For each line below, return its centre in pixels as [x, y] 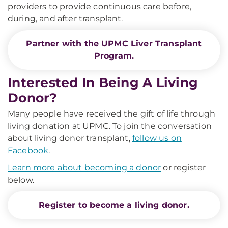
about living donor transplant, [70, 138]
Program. [114, 56]
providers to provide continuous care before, [100, 7]
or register [183, 168]
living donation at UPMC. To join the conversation [110, 126]
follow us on [157, 138]
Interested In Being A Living [103, 83]
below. [21, 180]
